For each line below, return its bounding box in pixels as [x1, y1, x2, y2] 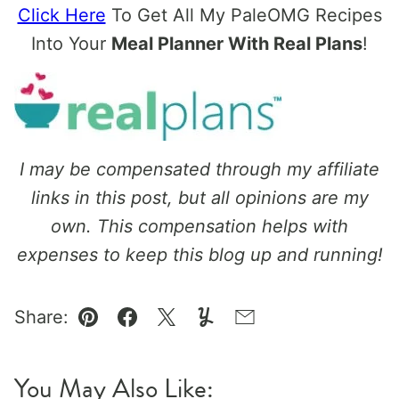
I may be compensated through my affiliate [20, 158, 379, 180]
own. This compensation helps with [51, 215, 348, 237]
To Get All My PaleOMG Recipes [105, 4, 382, 26]
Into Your [31, 32, 111, 54]
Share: [14, 305, 69, 328]
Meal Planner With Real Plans [111, 32, 362, 54]
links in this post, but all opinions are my [30, 186, 369, 208]
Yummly [204, 319, 271, 341]
